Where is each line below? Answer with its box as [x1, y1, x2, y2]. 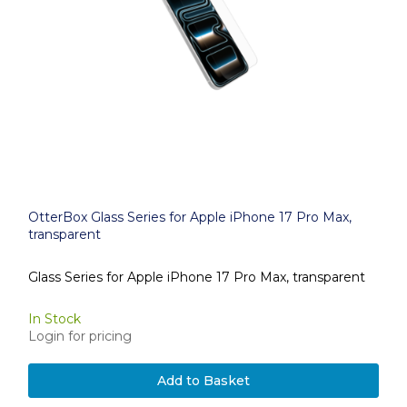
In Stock [28, 311, 81, 327]
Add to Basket [157, 372, 250, 389]
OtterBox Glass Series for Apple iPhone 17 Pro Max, [28, 209, 352, 225]
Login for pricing [28, 328, 132, 344]
